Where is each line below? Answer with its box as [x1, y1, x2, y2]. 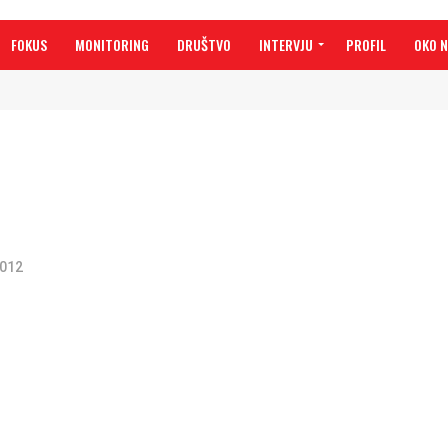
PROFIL [346, 34, 386, 55]
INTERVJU [259, 34, 313, 55]
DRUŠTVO [177, 34, 231, 55]
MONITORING [75, 34, 149, 55]
